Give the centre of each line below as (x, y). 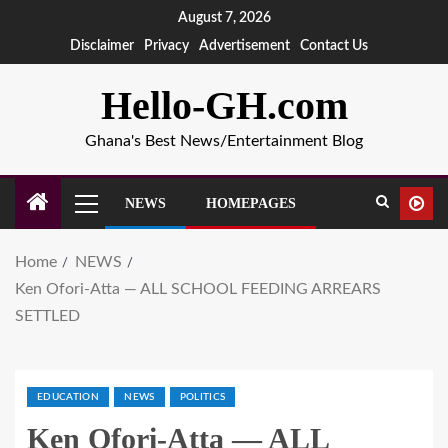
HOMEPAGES (251, 203)
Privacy (166, 46)
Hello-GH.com (224, 105)
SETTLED (47, 316)
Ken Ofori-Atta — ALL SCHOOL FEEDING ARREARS (198, 289)
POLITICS (202, 397)
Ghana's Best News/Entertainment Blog (224, 141)
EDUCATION (68, 397)
